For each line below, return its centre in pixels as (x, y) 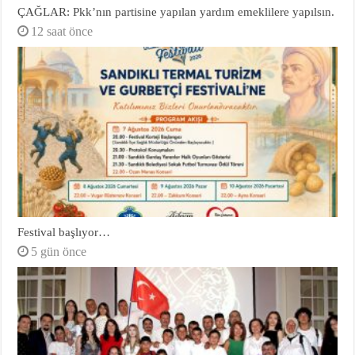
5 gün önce (59, 251)
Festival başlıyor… (64, 231)
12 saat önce (62, 32)
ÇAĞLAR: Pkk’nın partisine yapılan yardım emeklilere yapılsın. (176, 12)
